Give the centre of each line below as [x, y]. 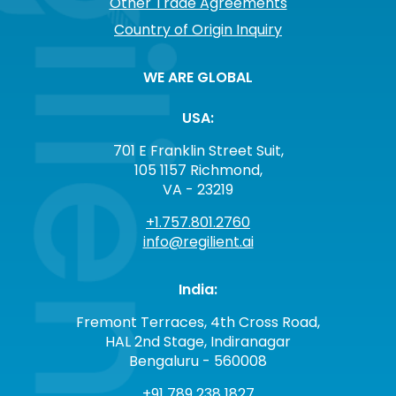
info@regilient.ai [198, 242]
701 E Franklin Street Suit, [198, 151]
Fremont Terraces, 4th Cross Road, [198, 323]
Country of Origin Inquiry [198, 30]
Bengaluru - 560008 [198, 362]
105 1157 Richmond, [198, 171]
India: [198, 290]
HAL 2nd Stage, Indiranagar [198, 342]
